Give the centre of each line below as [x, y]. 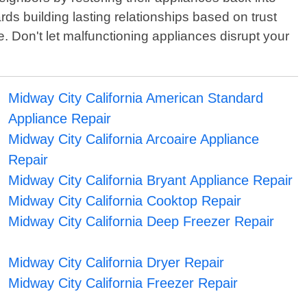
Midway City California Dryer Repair [116, 263]
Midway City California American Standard [135, 98]
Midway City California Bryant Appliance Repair [150, 181]
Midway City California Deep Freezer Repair [141, 222]
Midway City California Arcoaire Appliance [133, 139]
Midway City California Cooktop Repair [124, 201]
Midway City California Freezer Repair [123, 283]
